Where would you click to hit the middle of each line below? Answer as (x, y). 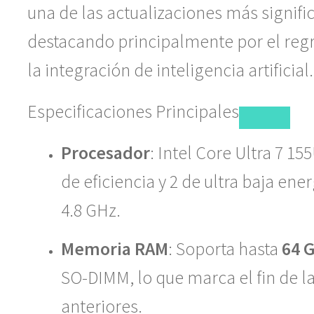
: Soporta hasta (225, 248)
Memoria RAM (114, 248)
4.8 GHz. (90, 210)
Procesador (105, 152)
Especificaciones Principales (133, 111)
